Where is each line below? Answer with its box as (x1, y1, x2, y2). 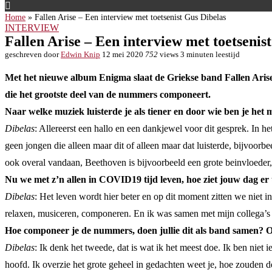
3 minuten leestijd (180, 50, 240, 59)
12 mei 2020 (102, 50, 143, 59)
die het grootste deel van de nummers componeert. (5, 89, 211, 100)
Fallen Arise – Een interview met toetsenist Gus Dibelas (35, 13, 226, 22)
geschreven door (5, 50, 61, 59)
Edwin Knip (61, 50, 100, 59)
